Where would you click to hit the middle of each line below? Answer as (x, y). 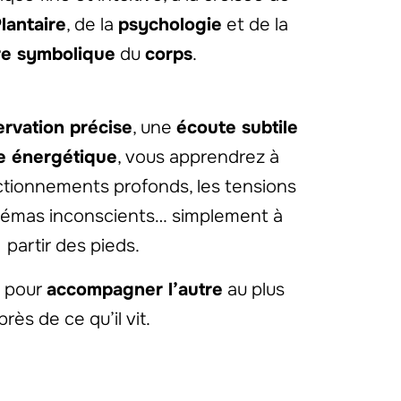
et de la (256, 24)
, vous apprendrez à (199, 157)
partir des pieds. (74, 245)
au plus (253, 289)
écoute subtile (237, 127)
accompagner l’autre (134, 289)
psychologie (171, 24)
